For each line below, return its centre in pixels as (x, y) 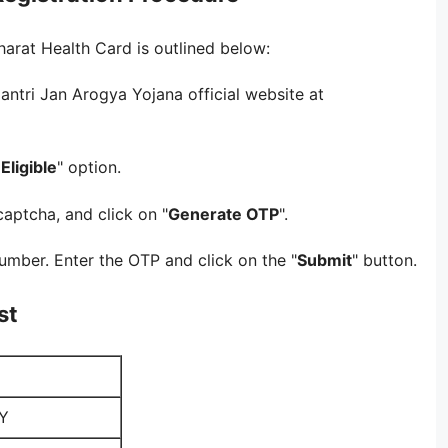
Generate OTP (223, 213)
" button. (384, 259)
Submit (324, 259)
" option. (89, 167)
